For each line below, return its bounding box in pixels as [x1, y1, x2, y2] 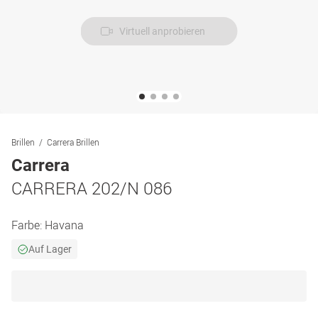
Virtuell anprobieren [119, 26, 205, 37]
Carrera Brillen [47, 136, 99, 148]
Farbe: [11, 217, 45, 233]
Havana [45, 217, 84, 233]
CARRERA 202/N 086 [11, 177, 172, 199]
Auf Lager [28, 243, 72, 255]
